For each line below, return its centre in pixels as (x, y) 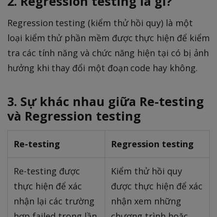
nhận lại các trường (54, 201)
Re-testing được (47, 171)
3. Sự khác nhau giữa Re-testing (106, 101)
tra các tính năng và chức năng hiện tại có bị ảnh (108, 53)
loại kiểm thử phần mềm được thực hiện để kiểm (108, 38)
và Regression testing (74, 116)
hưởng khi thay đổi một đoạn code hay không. (102, 68)
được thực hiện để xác (157, 186)
